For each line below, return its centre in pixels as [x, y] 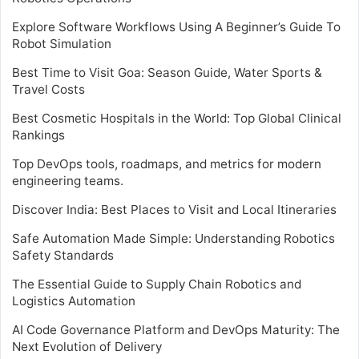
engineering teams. [68, 180]
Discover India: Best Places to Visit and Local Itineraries [174, 209]
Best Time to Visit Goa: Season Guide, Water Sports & [167, 72]
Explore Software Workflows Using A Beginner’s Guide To [176, 26]
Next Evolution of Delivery [87, 346]
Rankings [38, 135]
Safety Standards [63, 255]
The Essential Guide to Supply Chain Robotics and [157, 284]
